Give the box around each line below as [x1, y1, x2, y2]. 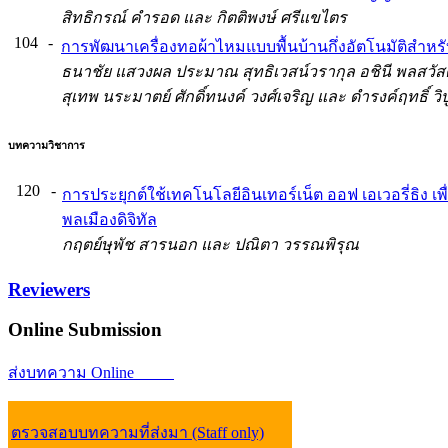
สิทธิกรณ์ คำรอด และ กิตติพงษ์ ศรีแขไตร [61, 8, 347, 26]
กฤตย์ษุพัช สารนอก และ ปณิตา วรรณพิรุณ [62, 235, 359, 253]
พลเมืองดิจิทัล [62, 210, 157, 228]
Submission [63, 319, 162, 341]
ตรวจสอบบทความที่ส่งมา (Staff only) [11, 424, 264, 442]
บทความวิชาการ [8, 138, 85, 151]
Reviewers [8, 278, 90, 300]
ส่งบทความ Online [8, 364, 174, 382]
